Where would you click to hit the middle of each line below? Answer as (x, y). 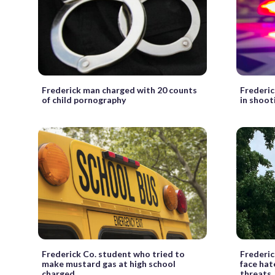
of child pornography (84, 100)
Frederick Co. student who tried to (113, 254)
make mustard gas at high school (109, 264)
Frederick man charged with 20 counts (119, 90)
